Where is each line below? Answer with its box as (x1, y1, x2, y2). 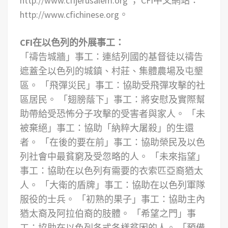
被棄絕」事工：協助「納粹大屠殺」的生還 (20, 122, 194, 134)
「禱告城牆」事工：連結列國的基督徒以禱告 (20, 51, 203, 63)
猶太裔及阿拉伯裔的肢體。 (20, 208, 130, 219)
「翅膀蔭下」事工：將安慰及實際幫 (59, 94, 205, 105)
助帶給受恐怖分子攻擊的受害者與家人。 (20, 108, 185, 120)
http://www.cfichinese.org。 (20, 9, 128, 20)
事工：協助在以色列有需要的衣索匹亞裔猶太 (20, 165, 203, 177)
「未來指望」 (150, 151, 205, 162)
